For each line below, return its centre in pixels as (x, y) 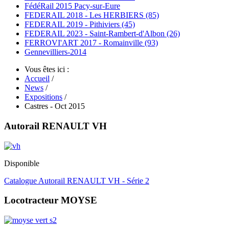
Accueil (37, 79)
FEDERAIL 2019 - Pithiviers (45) (80, 25)
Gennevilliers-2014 (55, 52)
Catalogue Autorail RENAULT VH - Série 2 (77, 180)
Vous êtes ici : (49, 70)
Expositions (43, 97)
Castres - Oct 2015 (55, 106)
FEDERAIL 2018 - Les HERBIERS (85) (92, 15)
